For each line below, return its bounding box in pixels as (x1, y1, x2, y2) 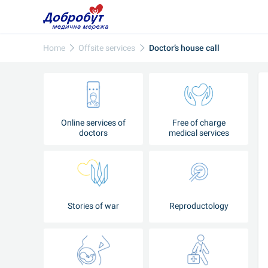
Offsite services (78, 42, 136, 53)
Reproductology (169, 200, 229, 211)
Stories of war (68, 200, 119, 211)
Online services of (61, 118, 126, 127)
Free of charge (172, 118, 226, 127)
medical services (168, 128, 229, 138)
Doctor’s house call (148, 42, 220, 53)
